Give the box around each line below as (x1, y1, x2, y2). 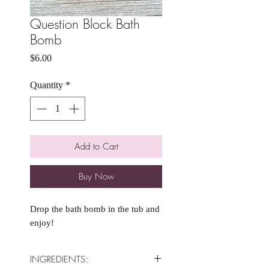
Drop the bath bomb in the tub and (30, 204, 160, 214)
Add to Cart (74, 141, 118, 153)
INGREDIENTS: (30, 253, 88, 265)
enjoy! (30, 218, 54, 228)
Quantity (30, 80, 63, 90)
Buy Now (78, 171, 114, 183)
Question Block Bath (30, 15, 140, 33)
